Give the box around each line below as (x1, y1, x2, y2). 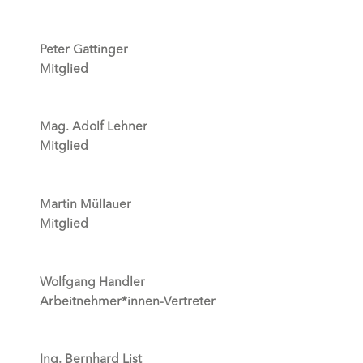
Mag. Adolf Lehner (39, 118, 147, 135)
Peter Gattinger (39, 41, 128, 57)
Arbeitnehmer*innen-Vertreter (39, 293, 216, 309)
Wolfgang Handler (39, 273, 145, 289)
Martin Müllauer (39, 195, 131, 211)
